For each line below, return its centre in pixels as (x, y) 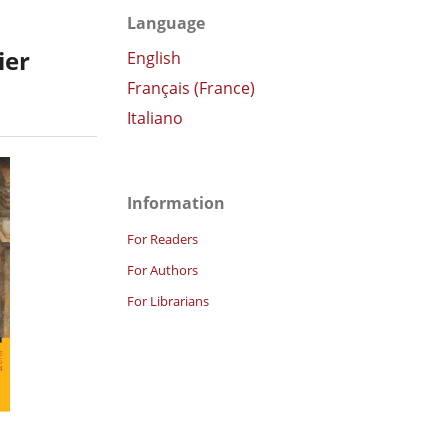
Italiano (155, 117)
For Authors (162, 269)
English (154, 57)
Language (166, 22)
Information (176, 202)
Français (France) (191, 87)
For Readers (162, 238)
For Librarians (168, 300)
